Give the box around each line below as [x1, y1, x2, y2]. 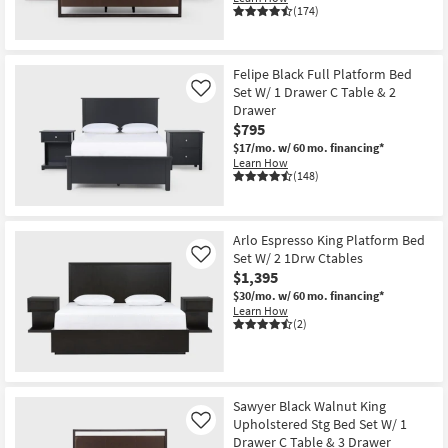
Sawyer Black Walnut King [233, 396, 386, 415]
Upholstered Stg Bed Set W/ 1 [233, 414, 407, 433]
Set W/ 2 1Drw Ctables [233, 248, 363, 267]
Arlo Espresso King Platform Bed [233, 230, 425, 249]
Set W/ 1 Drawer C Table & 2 [233, 83, 396, 102]
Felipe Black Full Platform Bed [233, 65, 412, 84]
